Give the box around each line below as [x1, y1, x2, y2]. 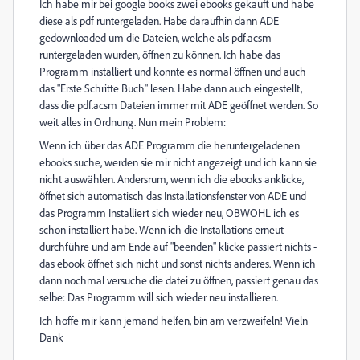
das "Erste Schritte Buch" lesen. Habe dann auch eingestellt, [39, 81, 302, 95]
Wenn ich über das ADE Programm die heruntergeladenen [39, 138, 300, 152]
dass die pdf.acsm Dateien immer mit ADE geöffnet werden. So [39, 98, 318, 112]
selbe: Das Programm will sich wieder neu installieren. [39, 290, 278, 304]
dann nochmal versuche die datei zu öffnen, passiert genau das [39, 273, 318, 287]
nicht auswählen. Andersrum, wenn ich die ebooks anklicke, [39, 172, 304, 186]
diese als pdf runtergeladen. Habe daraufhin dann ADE [39, 14, 279, 27]
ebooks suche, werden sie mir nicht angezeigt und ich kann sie [39, 155, 317, 169]
